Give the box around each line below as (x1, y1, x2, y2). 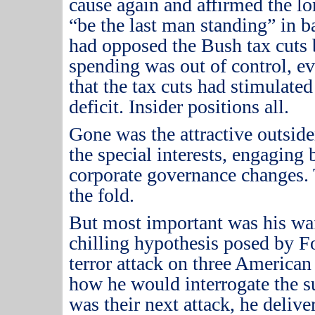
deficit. (69, 96, 124, 117)
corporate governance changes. (69, 164, 309, 186)
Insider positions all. (129, 96, 290, 117)
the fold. (69, 184, 135, 206)
